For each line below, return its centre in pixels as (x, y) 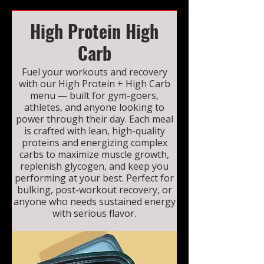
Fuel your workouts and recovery (94, 72)
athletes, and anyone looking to (94, 108)
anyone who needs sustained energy (94, 202)
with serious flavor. (94, 214)
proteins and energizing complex (94, 143)
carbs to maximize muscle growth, (94, 155)
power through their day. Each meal (94, 119)
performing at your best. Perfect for (94, 178)
